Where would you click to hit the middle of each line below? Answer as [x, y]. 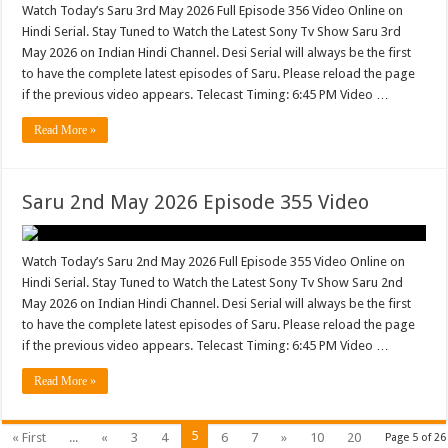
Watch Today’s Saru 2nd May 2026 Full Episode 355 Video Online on [214, 261]
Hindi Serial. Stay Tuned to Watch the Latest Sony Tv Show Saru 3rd [212, 31]
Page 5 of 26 [415, 437]
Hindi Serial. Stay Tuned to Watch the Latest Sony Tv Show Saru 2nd [213, 282]
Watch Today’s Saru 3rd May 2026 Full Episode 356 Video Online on [213, 10]
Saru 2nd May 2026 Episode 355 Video [196, 202]
